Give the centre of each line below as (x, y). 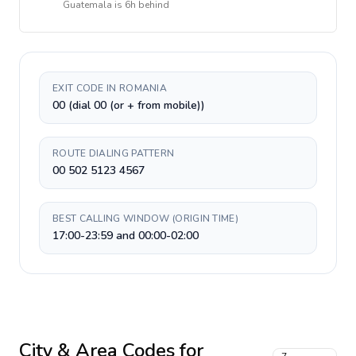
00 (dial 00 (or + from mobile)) (129, 105)
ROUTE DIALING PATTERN (114, 153)
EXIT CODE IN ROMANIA (110, 88)
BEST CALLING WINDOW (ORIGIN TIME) (145, 219)
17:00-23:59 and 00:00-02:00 (126, 236)
